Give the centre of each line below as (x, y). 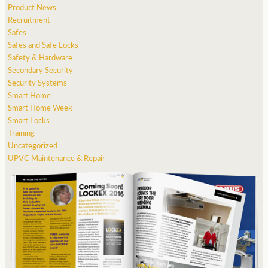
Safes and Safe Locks (43, 45)
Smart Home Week (40, 108)
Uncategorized (33, 145)
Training (22, 133)
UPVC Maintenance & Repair (57, 158)
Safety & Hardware (40, 57)
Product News (32, 7)
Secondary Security (41, 70)
